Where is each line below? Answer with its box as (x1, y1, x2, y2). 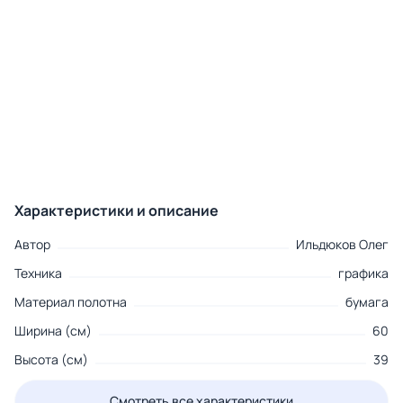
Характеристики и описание (14, 201, 219, 221)
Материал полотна (14, 293, 127, 311)
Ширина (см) (14, 322, 92, 340)
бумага (345, 293, 389, 311)
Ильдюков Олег (296, 236, 389, 254)
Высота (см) (14, 351, 88, 369)
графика (338, 264, 389, 282)
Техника (14, 264, 62, 282)
